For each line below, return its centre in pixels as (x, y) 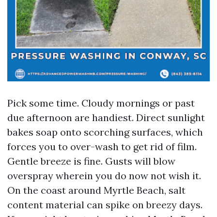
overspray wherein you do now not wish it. (104, 176)
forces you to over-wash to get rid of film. (102, 147)
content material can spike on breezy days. (105, 205)
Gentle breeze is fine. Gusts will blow (91, 161)
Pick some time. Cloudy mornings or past (101, 103)
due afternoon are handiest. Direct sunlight (106, 117)
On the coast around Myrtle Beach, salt (96, 190)
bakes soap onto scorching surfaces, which (105, 132)
